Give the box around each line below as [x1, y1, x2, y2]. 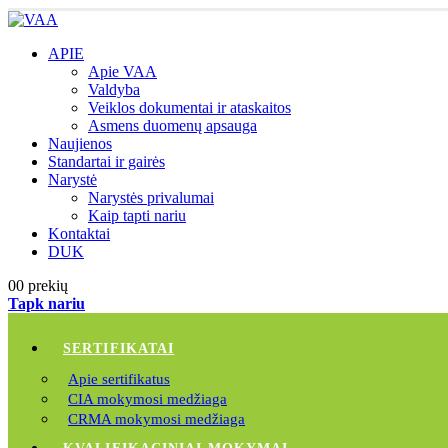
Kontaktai [48, 225, 110, 242]
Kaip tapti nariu [88, 207, 186, 224]
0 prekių [16, 277, 68, 294]
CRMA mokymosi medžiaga [68, 411, 245, 427]
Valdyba [88, 81, 140, 98]
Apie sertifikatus [68, 371, 170, 387]
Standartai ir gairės [48, 153, 165, 170]
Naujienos [48, 135, 112, 152]
